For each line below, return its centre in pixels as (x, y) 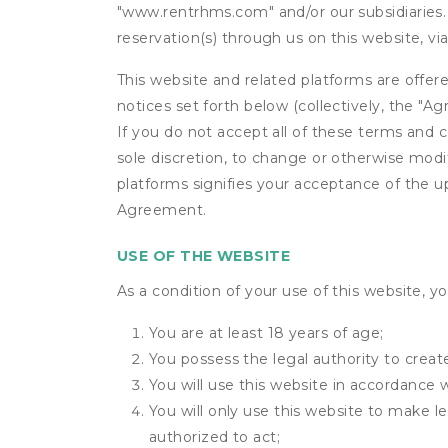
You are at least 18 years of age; (266, 333)
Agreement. (162, 210)
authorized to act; (215, 437)
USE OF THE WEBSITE (204, 256)
